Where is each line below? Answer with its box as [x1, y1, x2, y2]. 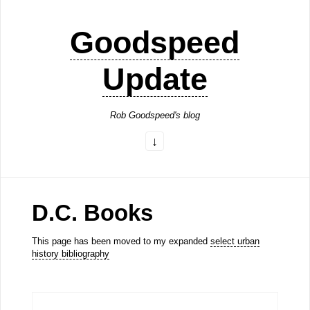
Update [102, 62, 208, 97]
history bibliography [31, 248, 109, 259]
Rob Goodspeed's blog [109, 110, 200, 121]
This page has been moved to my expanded [31, 235, 210, 246]
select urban [210, 235, 259, 246]
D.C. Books [31, 199, 153, 226]
